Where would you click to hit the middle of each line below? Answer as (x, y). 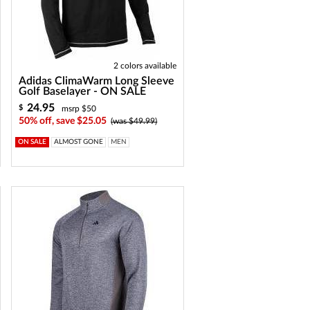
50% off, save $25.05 (63, 121)
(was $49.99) (134, 121)
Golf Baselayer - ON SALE (83, 91)
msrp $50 (79, 109)
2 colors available (145, 66)
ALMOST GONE (79, 142)
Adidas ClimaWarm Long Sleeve (97, 81)
